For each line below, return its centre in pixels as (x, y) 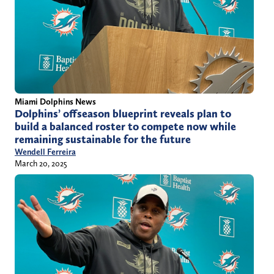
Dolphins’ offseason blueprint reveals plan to (123, 114)
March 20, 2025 (41, 164)
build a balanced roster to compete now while (125, 127)
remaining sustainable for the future (103, 140)
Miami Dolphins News (55, 102)
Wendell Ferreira (45, 152)
